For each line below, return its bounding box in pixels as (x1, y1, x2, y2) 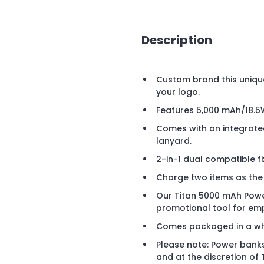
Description (141, 31, 212, 48)
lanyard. (156, 135, 192, 147)
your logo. (156, 86, 200, 98)
